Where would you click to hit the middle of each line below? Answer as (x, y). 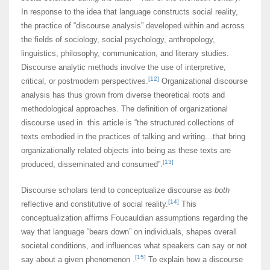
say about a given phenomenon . (78, 260)
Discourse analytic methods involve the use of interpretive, (124, 67)
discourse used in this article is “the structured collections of (127, 123)
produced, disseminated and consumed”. (92, 165)
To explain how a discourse (194, 260)
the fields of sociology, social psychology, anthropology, (118, 40)
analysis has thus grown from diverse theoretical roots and (123, 95)
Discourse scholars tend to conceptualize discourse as (118, 190)
